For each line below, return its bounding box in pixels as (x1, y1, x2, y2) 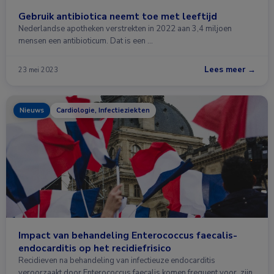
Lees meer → (204, 64, 256, 75)
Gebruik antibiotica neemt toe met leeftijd (18, 10, 217, 23)
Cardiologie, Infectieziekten (56, 106, 150, 115)
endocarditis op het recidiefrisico (18, 242, 171, 254)
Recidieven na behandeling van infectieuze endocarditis (18, 255, 215, 266)
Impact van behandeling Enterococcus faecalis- (18, 229, 237, 242)
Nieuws (20, 106, 44, 115)
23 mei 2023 (18, 65, 58, 75)
